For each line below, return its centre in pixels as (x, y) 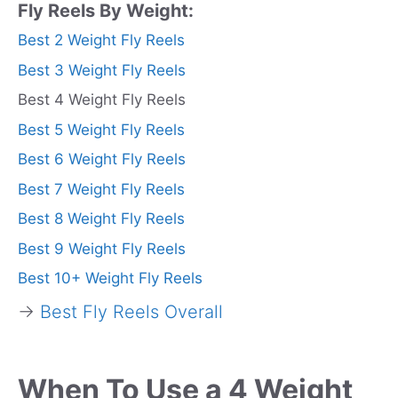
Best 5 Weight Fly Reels (101, 129)
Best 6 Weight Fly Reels (102, 159)
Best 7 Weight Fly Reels (101, 189)
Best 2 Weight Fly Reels (101, 40)
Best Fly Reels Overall (131, 311)
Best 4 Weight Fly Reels (102, 100)
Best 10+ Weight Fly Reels (110, 279)
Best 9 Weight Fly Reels (102, 248)
